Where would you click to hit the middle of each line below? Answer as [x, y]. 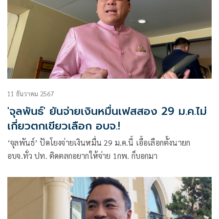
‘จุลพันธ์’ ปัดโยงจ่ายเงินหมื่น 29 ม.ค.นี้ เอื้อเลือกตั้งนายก [24, 143]
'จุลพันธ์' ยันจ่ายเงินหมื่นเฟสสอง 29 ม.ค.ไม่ [107, 111]
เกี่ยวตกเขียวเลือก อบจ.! [64, 126]
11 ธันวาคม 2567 [31, 94]
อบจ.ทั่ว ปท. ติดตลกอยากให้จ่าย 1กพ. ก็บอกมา [83, 156]
